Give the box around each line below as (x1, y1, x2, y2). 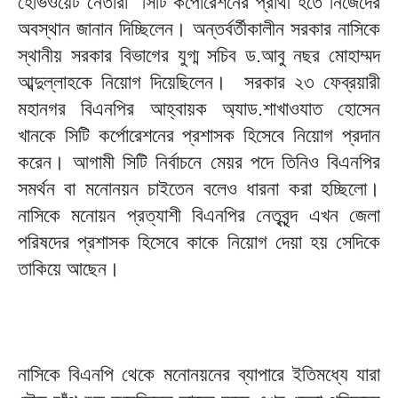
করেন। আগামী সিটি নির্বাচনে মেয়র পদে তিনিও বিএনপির (18, 151, 380, 174)
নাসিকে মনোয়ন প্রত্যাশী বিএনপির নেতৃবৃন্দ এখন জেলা (18, 204, 380, 227)
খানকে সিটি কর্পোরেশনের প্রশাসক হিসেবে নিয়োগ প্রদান (18, 124, 380, 147)
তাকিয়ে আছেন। (18, 258, 120, 281)
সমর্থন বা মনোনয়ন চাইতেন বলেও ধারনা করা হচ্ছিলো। (18, 178, 380, 201)
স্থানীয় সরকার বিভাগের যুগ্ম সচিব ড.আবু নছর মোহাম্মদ (18, 44, 380, 68)
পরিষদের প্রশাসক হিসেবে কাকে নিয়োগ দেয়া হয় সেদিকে (18, 231, 380, 254)
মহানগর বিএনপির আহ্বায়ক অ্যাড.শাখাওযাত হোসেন (18, 98, 380, 121)
